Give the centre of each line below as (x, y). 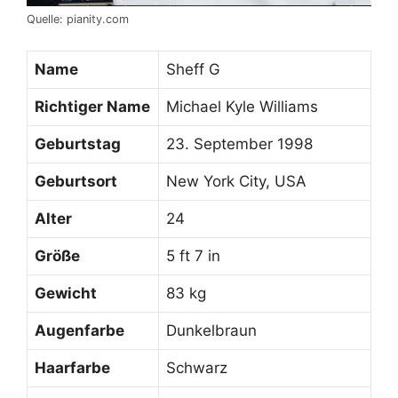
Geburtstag (78, 143)
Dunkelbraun (211, 330)
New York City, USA (236, 181)
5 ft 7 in (193, 255)
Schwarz (197, 367)
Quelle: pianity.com (78, 20)
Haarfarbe (72, 367)
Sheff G (193, 69)
